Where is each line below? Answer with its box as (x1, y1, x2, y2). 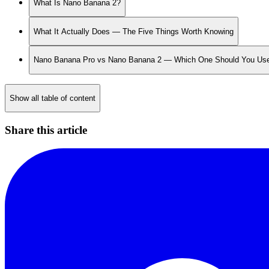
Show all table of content (10, 94, 95, 103)
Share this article (5, 124, 87, 137)
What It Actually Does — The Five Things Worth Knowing (34, 26, 234, 36)
